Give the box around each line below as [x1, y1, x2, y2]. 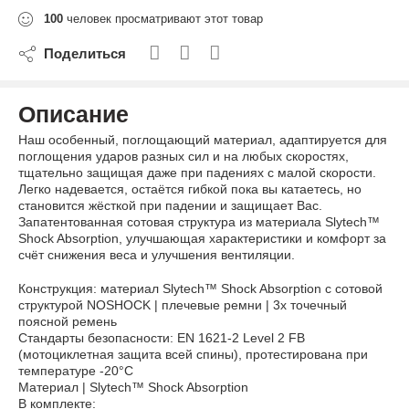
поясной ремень [18, 314, 117, 330]
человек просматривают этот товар [63, 12, 263, 26]
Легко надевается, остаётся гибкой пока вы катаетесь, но [18, 182, 362, 197]
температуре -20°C [18, 363, 133, 379]
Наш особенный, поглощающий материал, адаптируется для [18, 132, 387, 148]
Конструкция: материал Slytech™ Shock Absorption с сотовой [18, 281, 383, 297]
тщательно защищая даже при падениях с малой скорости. [18, 165, 376, 181]
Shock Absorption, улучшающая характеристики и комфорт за [18, 231, 386, 246]
